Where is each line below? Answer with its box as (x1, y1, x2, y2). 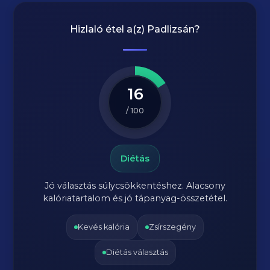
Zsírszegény (149, 222, 196, 231)
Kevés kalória (78, 222, 130, 231)
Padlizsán (147, 24, 194, 35)
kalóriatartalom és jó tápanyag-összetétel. (43, 193, 227, 204)
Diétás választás (105, 248, 168, 257)
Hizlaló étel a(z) (70, 24, 147, 35)
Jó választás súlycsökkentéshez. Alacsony (45, 180, 225, 191)
